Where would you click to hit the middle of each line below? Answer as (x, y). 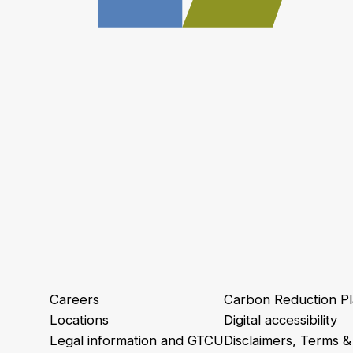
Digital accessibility (281, 320)
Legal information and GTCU (137, 340)
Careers (74, 299)
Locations (79, 320)
